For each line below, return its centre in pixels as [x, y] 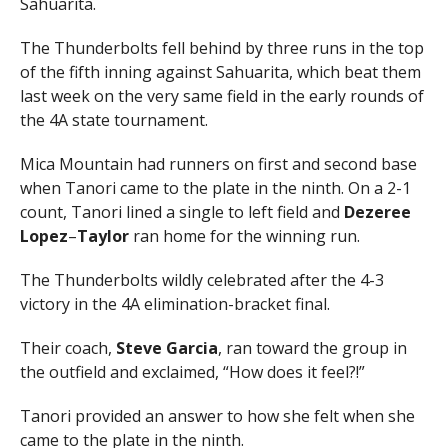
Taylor [102, 236]
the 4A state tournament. [113, 120]
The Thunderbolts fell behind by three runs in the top [221, 48]
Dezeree [377, 212]
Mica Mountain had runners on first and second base [218, 164]
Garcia [191, 348]
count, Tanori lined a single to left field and [181, 212]
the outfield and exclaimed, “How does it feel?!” [192, 372]
